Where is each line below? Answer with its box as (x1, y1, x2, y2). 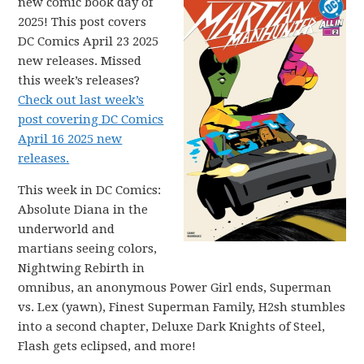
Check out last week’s (18, 93, 145, 107)
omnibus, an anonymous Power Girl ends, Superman (18, 280, 332, 295)
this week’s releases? (18, 73, 141, 88)
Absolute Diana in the (18, 202, 149, 217)
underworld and (18, 222, 115, 236)
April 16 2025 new (18, 132, 123, 146)
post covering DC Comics (18, 112, 164, 127)
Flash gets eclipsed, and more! (18, 339, 197, 353)
